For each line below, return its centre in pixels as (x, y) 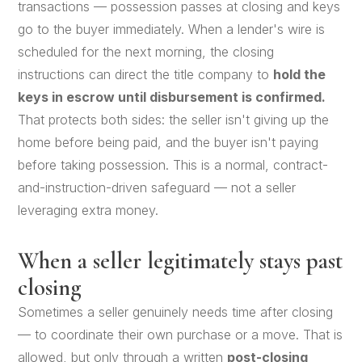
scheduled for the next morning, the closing (146, 51)
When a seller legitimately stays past (181, 260)
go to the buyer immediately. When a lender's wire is (172, 29)
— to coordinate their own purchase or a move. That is (181, 334)
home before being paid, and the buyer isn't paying (168, 142)
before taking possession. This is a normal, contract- (173, 164)
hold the (300, 74)
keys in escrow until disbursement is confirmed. (172, 97)
